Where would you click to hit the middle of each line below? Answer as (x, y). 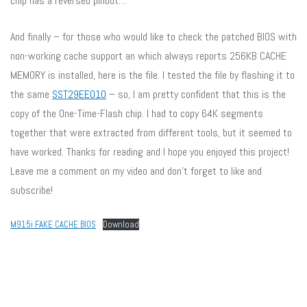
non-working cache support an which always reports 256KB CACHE (148, 56)
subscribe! (32, 190)
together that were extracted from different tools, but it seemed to (151, 132)
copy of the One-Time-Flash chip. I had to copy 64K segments (137, 113)
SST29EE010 (79, 94)
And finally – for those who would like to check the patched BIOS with (153, 36)
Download (121, 224)
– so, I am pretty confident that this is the (196, 94)
